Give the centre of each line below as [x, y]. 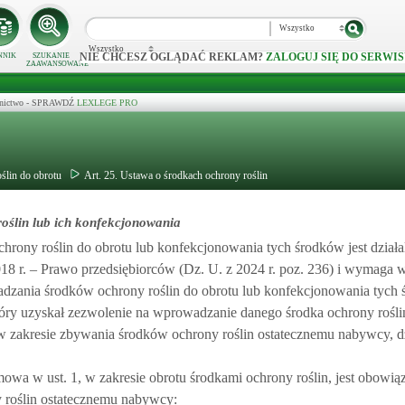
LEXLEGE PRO [107, 103]
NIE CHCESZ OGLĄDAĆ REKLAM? [173, 57]
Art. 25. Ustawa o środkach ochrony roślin [176, 175]
